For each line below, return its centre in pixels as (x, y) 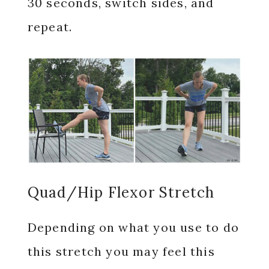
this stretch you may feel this (121, 252)
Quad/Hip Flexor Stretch (121, 193)
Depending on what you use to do (133, 228)
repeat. (52, 27)
